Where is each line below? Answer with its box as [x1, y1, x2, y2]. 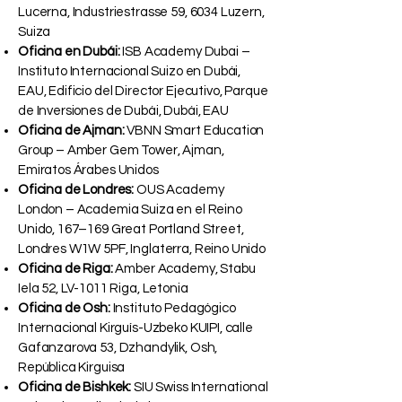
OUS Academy [134, 183, 224, 197]
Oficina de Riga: [18, 262, 113, 276]
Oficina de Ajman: [18, 124, 125, 138]
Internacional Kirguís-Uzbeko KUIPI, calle [18, 321, 253, 336]
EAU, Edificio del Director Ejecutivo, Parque [18, 84, 268, 99]
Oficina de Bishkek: [18, 380, 132, 395]
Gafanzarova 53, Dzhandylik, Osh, [18, 341, 218, 355]
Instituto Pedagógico [109, 301, 236, 316]
